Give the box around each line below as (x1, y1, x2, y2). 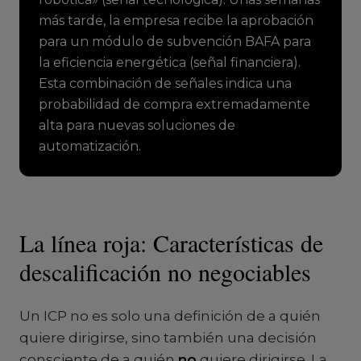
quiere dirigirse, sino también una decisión (19, 330, 317, 346)
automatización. (39, 139, 141, 154)
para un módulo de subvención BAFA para (39, 34, 311, 49)
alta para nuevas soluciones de (39, 118, 235, 133)
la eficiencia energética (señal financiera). (39, 55, 301, 70)
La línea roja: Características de (19, 226, 323, 259)
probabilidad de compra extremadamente (39, 97, 310, 112)
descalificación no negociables (19, 255, 311, 288)
